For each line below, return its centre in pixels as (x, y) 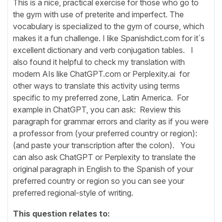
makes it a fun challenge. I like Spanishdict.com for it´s (109, 38)
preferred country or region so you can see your (99, 181)
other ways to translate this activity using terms (96, 85)
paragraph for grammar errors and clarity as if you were (111, 121)
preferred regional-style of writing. (73, 193)
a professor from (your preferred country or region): (106, 133)
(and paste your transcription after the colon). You (104, 145)
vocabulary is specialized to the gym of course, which (109, 26)
